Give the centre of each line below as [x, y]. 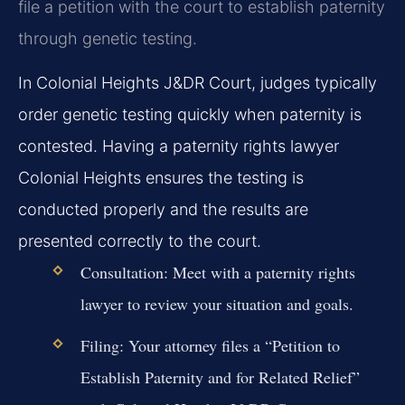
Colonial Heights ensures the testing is [161, 178]
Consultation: [124, 273]
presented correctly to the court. [140, 241]
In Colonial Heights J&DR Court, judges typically [198, 83]
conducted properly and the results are [163, 210]
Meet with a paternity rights [261, 273]
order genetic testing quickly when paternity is [190, 115]
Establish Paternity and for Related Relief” [220, 377]
